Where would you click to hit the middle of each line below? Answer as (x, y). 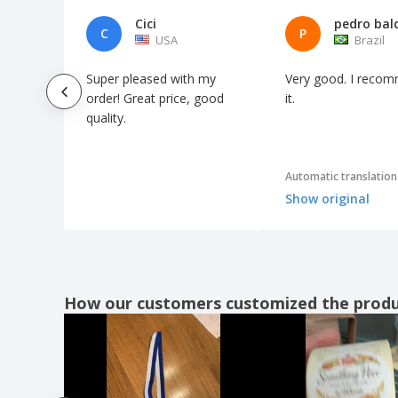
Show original (327, 199)
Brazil (370, 40)
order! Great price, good (155, 98)
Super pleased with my (151, 78)
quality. (106, 117)
